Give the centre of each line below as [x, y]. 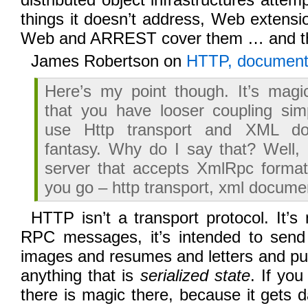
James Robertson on [109, 61]
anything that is [80, 275]
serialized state [195, 275]
